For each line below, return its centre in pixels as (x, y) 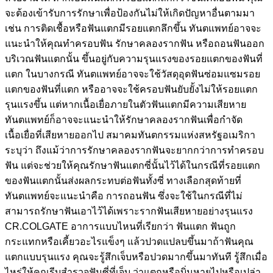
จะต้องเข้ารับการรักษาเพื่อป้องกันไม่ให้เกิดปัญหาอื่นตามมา (130, 13)
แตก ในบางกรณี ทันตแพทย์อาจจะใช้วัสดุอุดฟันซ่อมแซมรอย (133, 74)
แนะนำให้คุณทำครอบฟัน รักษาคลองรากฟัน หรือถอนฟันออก (135, 43)
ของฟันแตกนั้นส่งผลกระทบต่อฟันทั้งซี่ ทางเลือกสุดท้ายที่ (123, 180)
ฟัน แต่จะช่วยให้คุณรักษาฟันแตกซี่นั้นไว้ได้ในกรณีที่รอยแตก (133, 165)
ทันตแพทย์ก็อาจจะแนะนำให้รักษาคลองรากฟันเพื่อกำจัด (124, 119)
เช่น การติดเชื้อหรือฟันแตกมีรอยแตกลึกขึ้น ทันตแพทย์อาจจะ (133, 28)
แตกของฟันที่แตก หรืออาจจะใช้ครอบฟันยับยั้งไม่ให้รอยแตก (131, 89)
